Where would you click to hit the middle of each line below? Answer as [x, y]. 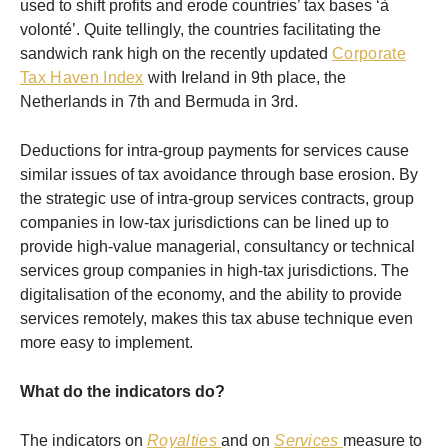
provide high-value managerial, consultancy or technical [217, 247]
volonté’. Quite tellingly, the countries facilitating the [200, 30]
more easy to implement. [106, 343]
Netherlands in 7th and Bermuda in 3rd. [159, 102]
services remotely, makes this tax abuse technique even [216, 319]
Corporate [369, 54]
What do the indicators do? [122, 392]
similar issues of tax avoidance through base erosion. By [219, 175]
